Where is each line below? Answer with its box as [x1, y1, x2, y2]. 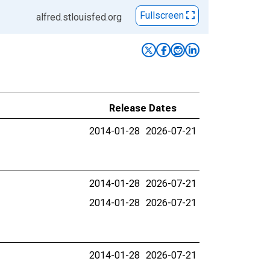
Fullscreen [140, 10, 186, 22]
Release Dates [109, 102, 177, 114]
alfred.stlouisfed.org [36, 11, 122, 23]
